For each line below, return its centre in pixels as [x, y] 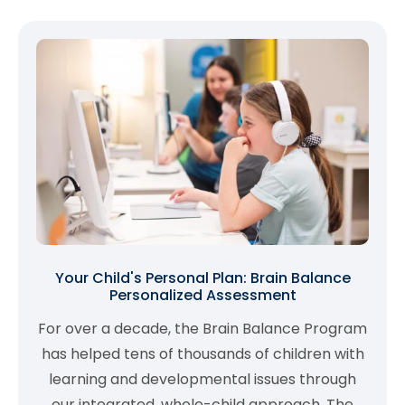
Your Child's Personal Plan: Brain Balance [202, 278]
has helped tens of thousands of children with [202, 353]
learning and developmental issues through [202, 379]
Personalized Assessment [202, 295]
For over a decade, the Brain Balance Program [202, 328]
